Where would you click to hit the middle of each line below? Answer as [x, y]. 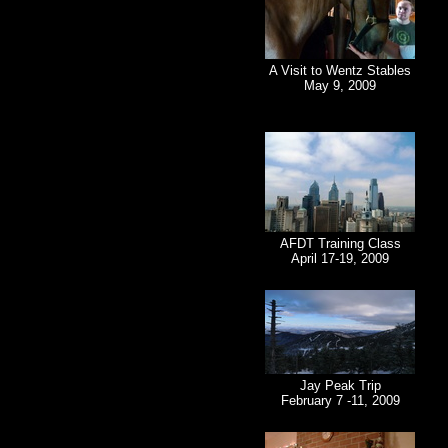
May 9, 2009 [340, 86]
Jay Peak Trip [340, 386]
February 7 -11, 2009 [340, 401]
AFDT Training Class [340, 244]
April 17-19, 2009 [340, 259]
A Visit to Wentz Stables [340, 71]
